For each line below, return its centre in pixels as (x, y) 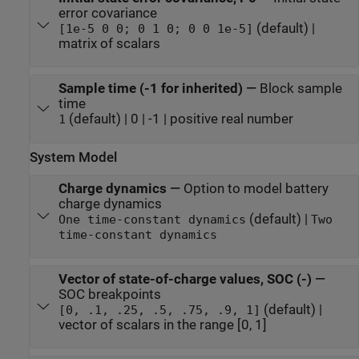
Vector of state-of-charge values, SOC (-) (185, 279)
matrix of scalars (109, 44)
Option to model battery (256, 188)
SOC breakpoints (109, 294)
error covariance (107, 14)
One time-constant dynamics (152, 219)
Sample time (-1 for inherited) (150, 89)
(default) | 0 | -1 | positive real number (179, 119)
